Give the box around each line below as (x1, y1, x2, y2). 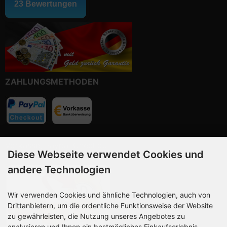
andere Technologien (8, 164, 110, 176)
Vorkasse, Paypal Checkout (5, 140, 110, 150)
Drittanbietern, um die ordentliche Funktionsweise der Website (8, 201, 213, 210)
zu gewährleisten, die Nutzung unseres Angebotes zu (8, 212, 185, 220)
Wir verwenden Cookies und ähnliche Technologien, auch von (8, 191, 210, 199)
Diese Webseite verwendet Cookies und (8, 148, 204, 161)
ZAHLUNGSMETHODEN (5, 76, 99, 87)
